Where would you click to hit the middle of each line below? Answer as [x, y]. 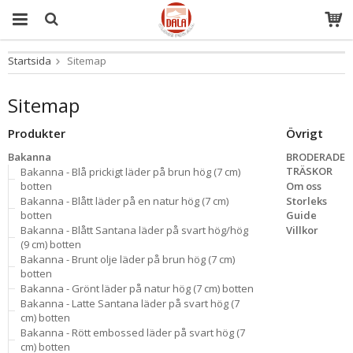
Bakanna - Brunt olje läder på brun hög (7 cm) [128, 259]
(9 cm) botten [51, 244]
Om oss [304, 186]
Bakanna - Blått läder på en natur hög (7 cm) [124, 201]
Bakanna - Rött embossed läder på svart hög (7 [133, 333]
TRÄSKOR [309, 171]
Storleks [307, 201]
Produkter [37, 133]
